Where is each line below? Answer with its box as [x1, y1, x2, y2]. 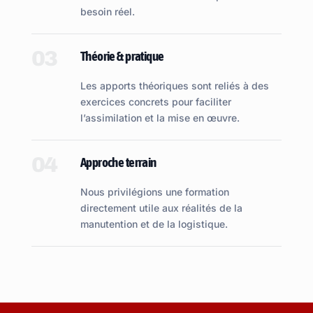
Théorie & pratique [80, 48, 164, 64]
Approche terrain [80, 154, 156, 170]
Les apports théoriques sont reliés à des [80, 80, 269, 92]
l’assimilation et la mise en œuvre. [80, 112, 240, 124]
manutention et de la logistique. [80, 218, 228, 230]
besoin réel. [80, 6, 135, 17]
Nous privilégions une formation [80, 186, 229, 198]
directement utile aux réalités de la [80, 202, 242, 214]
